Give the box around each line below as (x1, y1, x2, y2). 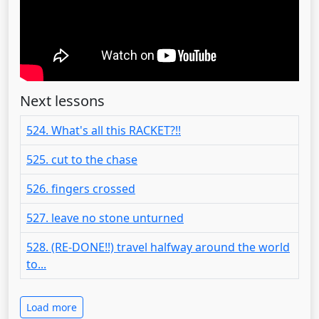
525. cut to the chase (26, 151, 137, 167)
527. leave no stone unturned (26, 209, 184, 226)
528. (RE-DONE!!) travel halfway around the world (26, 239, 290, 255)
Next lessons (20, 90, 105, 110)
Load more (26, 300, 77, 314)
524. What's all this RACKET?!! (26, 122, 181, 138)
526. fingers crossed (26, 180, 135, 197)
